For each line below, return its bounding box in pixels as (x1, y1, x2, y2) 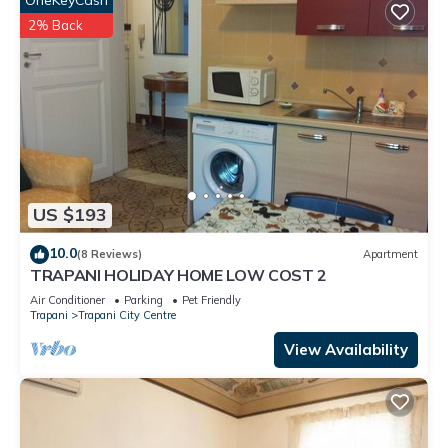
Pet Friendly (182, 292, 241, 307)
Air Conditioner (30, 292, 105, 307)
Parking (124, 292, 163, 307)
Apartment (363, 247, 418, 262)
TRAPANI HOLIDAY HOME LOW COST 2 (30, 264, 328, 285)
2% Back (28, 17, 83, 34)
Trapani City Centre (78, 307, 176, 322)
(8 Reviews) (77, 247, 142, 262)
